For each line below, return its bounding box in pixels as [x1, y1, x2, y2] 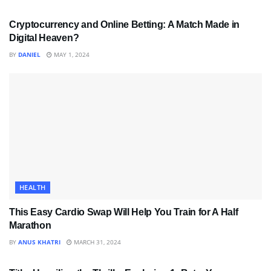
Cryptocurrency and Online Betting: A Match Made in [9, 19, 240, 30]
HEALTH [19, 182, 46, 192]
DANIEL [18, 50, 41, 59]
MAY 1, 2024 [52, 50, 90, 59]
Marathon [9, 220, 51, 230]
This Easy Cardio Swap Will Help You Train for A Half [9, 206, 238, 217]
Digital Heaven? [9, 32, 79, 43]
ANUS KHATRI [18, 237, 60, 246]
